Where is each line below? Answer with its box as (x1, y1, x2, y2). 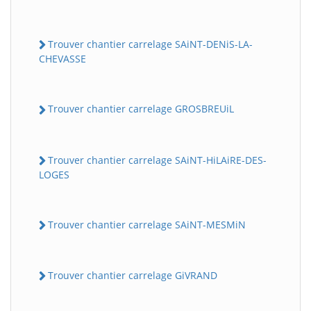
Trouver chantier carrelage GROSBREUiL (48, 102, 234, 116)
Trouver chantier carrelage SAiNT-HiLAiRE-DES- (48, 153, 267, 167)
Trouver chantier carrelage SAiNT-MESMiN (48, 217, 246, 231)
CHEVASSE (39, 52, 86, 66)
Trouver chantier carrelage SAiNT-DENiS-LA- (48, 37, 253, 51)
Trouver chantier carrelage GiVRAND (48, 269, 217, 282)
